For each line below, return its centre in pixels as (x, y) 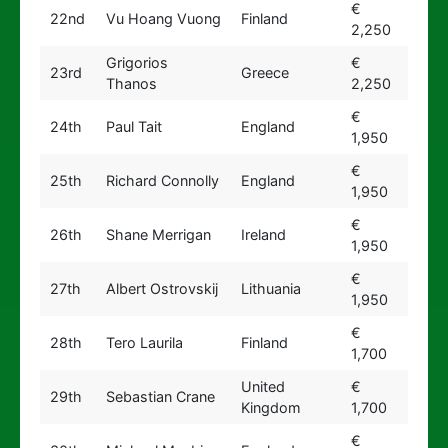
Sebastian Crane (160, 396)
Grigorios (136, 62)
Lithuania (270, 288)
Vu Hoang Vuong (163, 18)
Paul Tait (133, 126)
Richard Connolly (162, 180)
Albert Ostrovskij (161, 288)
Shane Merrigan (158, 234)
